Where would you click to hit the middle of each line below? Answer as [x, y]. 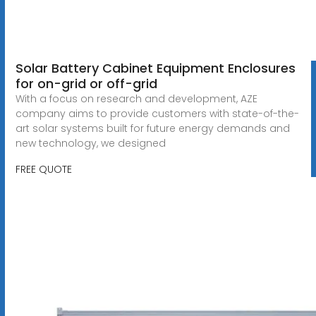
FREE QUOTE [43, 169]
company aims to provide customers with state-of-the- [157, 113]
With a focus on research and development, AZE [136, 98]
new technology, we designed [90, 143]
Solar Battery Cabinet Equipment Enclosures [155, 68]
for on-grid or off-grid [86, 83]
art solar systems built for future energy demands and [152, 128]
